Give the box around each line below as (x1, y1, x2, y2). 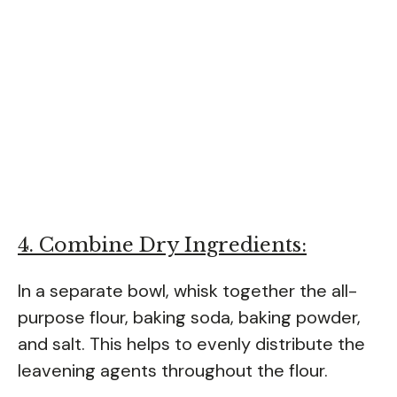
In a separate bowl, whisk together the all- (18, 278, 357, 302)
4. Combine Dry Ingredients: (18, 232, 307, 257)
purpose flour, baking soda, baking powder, (18, 305, 361, 329)
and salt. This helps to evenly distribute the (18, 331, 365, 355)
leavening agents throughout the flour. (18, 358, 328, 382)
